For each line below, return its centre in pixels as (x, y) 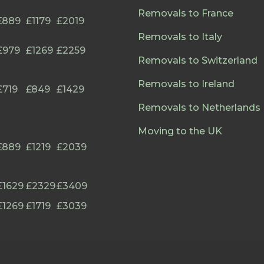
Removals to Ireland (186, 84)
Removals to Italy (180, 37)
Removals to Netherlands (199, 108)
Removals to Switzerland (198, 60)
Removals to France (186, 13)
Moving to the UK (180, 131)
